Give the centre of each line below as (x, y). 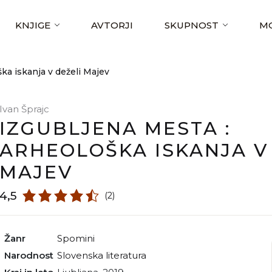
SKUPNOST (192, 25)
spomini (79, 238)
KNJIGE (33, 25)
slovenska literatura (104, 255)
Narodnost (32, 255)
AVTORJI (112, 25)
